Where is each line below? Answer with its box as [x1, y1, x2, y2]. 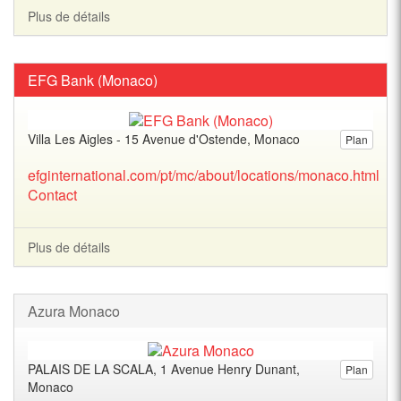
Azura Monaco [28, 300, 120, 321]
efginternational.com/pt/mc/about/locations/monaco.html [28, 164, 380, 185]
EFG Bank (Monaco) [28, 69, 158, 90]
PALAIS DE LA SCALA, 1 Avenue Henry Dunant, [28, 360, 300, 379]
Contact [28, 183, 77, 205]
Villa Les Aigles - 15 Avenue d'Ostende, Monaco [28, 129, 300, 148]
